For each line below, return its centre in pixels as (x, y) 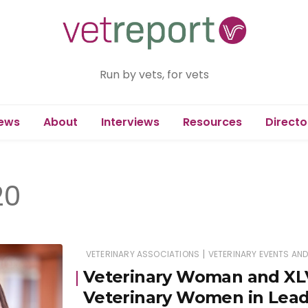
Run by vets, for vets (154, 74)
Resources (212, 122)
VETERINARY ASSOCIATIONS (143, 254)
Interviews (130, 122)
